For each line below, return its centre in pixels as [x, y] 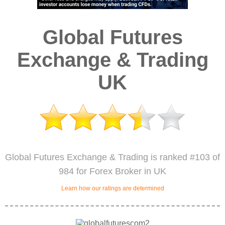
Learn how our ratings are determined [113, 188]
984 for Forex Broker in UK [113, 171]
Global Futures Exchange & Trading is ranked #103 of [113, 157]
